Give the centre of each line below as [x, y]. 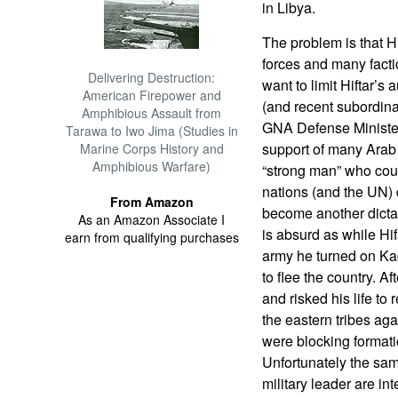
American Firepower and [151, 95]
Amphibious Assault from [152, 113]
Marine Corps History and [151, 148]
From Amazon [151, 202]
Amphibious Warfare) [152, 166]
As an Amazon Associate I [152, 219]
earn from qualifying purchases [151, 237]
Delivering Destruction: [152, 77]
